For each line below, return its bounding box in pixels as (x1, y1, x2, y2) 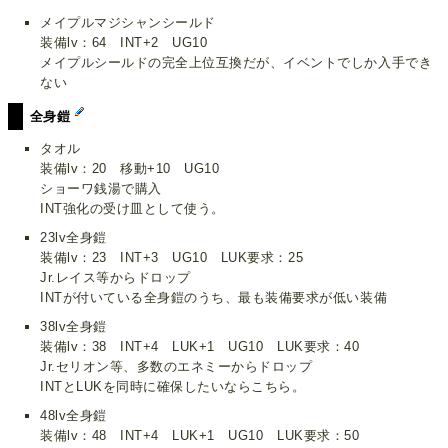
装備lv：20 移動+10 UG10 (40, 160, 220, 176)
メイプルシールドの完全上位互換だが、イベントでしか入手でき (40, 55, 433, 71)
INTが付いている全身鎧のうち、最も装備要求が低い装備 (40, 289, 388, 305)
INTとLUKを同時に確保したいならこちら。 (40, 378, 306, 394)
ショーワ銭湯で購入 (40, 180, 162, 196)
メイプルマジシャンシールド (40, 15, 216, 31)
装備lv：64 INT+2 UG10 (40, 35, 208, 51)
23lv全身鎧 (40, 229, 107, 245)
